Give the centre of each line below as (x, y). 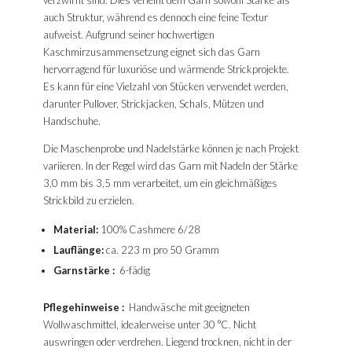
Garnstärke (82, 271)
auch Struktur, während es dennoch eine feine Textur (155, 18)
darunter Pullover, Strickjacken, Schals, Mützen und (153, 104)
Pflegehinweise (82, 308)
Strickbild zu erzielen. (88, 201)
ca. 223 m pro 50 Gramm (161, 250)
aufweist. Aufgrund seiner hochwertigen (128, 35)
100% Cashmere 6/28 (149, 230)
